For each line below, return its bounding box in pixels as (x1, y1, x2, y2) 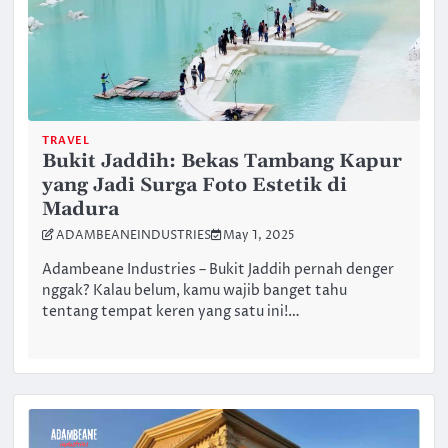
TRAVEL (42, 132, 90, 148)
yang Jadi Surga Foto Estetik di (42, 172, 348, 198)
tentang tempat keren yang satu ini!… (42, 302, 301, 323)
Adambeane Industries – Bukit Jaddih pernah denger (42, 260, 395, 281)
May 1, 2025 (223, 227, 296, 244)
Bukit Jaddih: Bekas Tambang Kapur (42, 148, 403, 174)
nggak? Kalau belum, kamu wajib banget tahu (42, 281, 348, 302)
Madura (42, 196, 120, 222)
